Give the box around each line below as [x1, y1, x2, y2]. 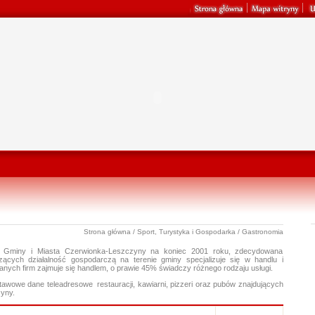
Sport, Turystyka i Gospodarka [136, 228, 236, 236]
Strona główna [83, 228, 131, 236]
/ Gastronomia [235, 228, 283, 236]
